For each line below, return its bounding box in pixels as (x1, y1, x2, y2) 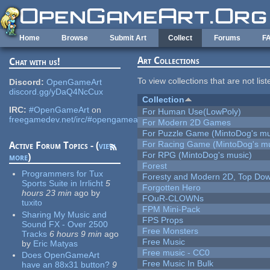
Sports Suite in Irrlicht (22, 178, 104, 189)
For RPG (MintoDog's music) (142, 150, 253, 160)
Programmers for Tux (22, 169, 104, 179)
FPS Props (142, 215, 184, 225)
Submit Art (110, 34, 146, 42)
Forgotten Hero (142, 183, 201, 193)
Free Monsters (142, 226, 199, 236)
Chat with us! (9, 56, 61, 68)
